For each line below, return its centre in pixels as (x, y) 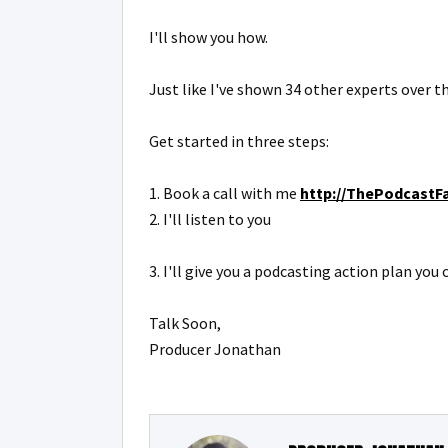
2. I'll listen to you (210, 219)
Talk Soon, (185, 323)
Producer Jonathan (215, 349)
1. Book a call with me (224, 193)
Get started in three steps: (239, 141)
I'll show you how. (208, 37)
